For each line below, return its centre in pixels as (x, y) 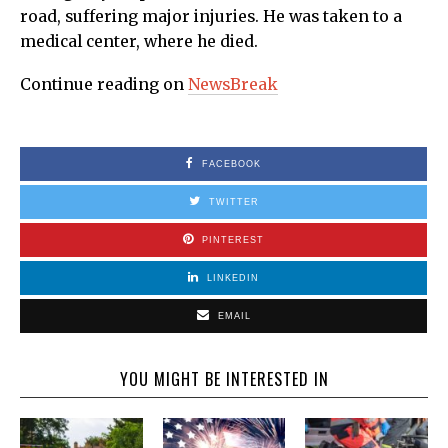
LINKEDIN (233, 277)
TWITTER (233, 201)
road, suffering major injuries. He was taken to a (211, 16)
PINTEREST (233, 239)
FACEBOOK (231, 163)
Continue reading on (104, 84)
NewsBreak (233, 84)
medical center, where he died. (139, 41)
